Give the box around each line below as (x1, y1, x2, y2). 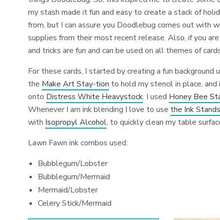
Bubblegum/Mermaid (38, 171, 110, 182)
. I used (143, 91, 169, 102)
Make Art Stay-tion (42, 79, 110, 89)
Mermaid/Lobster (38, 185, 98, 195)
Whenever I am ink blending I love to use (28, 104, 171, 115)
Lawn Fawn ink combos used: (28, 137, 128, 148)
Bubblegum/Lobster (38, 158, 108, 169)
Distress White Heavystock (46, 91, 143, 102)
